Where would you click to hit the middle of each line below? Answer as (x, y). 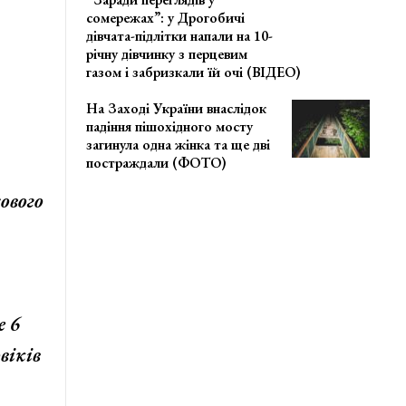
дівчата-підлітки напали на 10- (180, 36)
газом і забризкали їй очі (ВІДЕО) (194, 72)
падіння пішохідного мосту (170, 127)
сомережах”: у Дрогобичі (166, 18)
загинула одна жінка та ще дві (179, 145)
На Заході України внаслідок (177, 109)
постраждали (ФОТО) (157, 163)
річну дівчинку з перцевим (167, 54)
